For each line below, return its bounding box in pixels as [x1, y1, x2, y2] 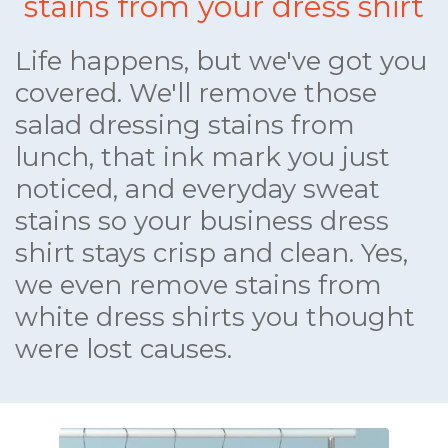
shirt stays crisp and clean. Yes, [15, 237, 408, 270]
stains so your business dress [15, 205, 389, 238]
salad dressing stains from [15, 109, 355, 142]
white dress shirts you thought [15, 301, 415, 334]
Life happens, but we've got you [15, 45, 427, 78]
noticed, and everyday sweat [15, 173, 380, 206]
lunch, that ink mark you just [15, 141, 390, 174]
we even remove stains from [15, 269, 382, 302]
